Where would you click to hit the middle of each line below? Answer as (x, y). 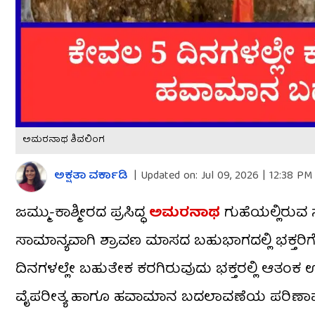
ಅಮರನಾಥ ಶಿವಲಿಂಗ (63, 141)
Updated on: (169, 177)
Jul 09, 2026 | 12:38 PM (255, 177)
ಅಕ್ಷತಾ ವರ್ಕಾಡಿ (91, 177)
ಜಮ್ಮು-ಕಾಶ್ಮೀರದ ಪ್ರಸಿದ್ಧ (82, 214)
